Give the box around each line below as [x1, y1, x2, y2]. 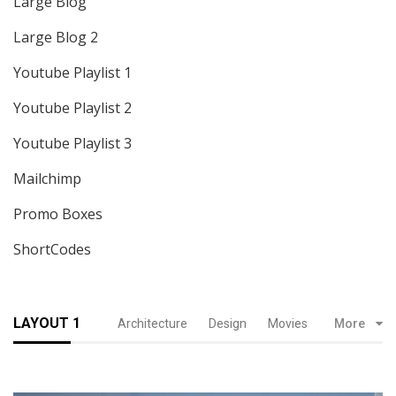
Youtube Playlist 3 [13, 133, 132, 153]
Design [209, 316, 247, 331]
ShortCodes [13, 240, 91, 259]
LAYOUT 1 [13, 315, 80, 331]
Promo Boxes [13, 204, 103, 224]
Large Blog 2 [13, 27, 98, 47]
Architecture [118, 316, 187, 331]
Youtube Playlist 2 [13, 98, 132, 118]
